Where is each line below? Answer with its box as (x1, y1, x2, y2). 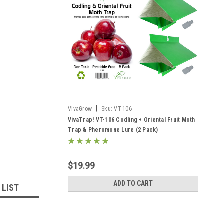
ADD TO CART (113, 179, 153, 187)
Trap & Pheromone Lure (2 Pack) (68, 126, 158, 133)
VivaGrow (68, 105, 92, 112)
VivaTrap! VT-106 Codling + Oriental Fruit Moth (68, 116, 195, 123)
